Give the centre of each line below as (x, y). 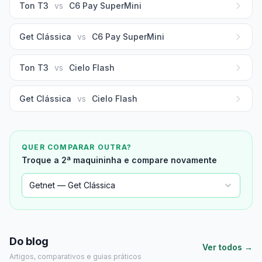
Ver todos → (227, 247)
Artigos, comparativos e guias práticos (75, 256)
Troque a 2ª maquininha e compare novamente (119, 160)
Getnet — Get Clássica (72, 185)
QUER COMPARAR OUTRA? (77, 147)
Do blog (29, 241)
